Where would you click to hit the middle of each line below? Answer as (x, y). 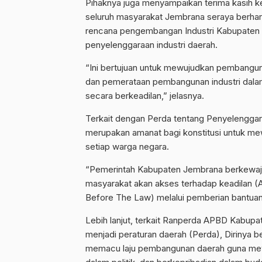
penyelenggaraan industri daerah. (151, 45)
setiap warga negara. (127, 147)
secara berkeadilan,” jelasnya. (145, 96)
